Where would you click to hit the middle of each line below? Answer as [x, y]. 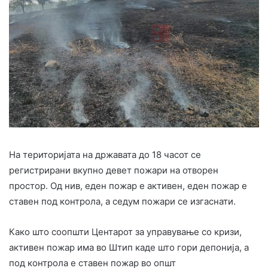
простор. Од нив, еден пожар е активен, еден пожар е [128, 185]
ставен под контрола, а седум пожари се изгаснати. [122, 201]
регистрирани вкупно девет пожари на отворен [114, 170]
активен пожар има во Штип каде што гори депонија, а [129, 247]
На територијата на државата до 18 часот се [105, 154]
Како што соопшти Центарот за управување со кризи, [125, 232]
